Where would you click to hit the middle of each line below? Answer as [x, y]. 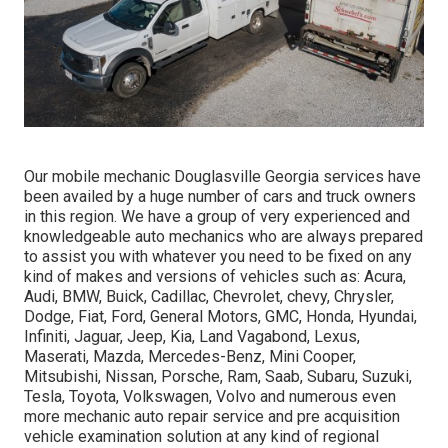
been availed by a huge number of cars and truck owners [220, 196]
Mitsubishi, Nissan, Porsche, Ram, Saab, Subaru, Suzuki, [218, 376]
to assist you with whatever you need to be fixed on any [218, 256]
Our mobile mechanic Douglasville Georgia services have [222, 176]
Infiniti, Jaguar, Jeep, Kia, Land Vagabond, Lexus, [192, 336]
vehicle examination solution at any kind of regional [201, 436]
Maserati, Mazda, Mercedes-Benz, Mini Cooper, [190, 356]
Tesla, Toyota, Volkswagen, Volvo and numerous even [210, 396]
